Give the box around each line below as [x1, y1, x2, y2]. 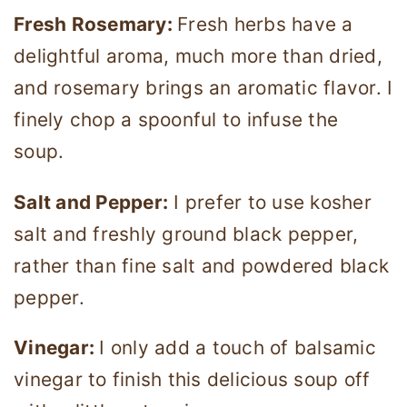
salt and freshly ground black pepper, [14, 222, 359, 245]
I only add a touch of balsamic [99, 336, 376, 360]
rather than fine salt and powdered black [14, 253, 389, 277]
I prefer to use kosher [168, 190, 372, 213]
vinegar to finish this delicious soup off [14, 368, 371, 392]
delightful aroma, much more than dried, [14, 44, 382, 67]
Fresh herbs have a [177, 12, 353, 35]
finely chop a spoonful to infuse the [14, 107, 338, 131]
